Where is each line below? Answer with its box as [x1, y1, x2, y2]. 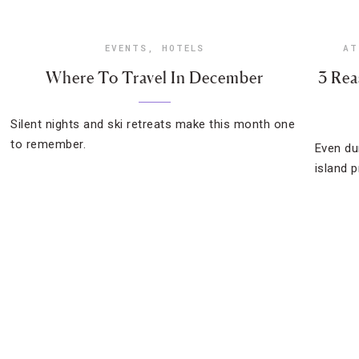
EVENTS [105, 42, 148, 54]
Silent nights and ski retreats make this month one [10, 117, 296, 131]
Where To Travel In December [46, 68, 264, 87]
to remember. [10, 137, 87, 151]
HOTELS [162, 42, 205, 54]
